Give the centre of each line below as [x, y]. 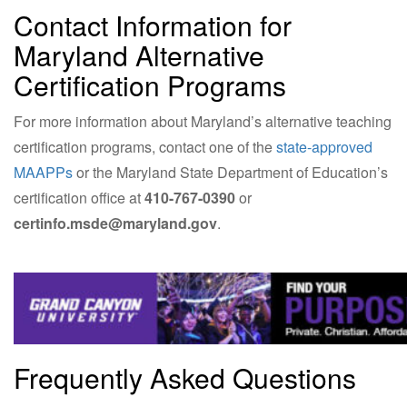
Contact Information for [153, 25]
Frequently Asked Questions [185, 377]
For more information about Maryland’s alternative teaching [203, 121]
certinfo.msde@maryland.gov [115, 223]
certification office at [79, 197]
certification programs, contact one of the [145, 146]
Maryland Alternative [139, 55]
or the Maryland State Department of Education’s [230, 172]
